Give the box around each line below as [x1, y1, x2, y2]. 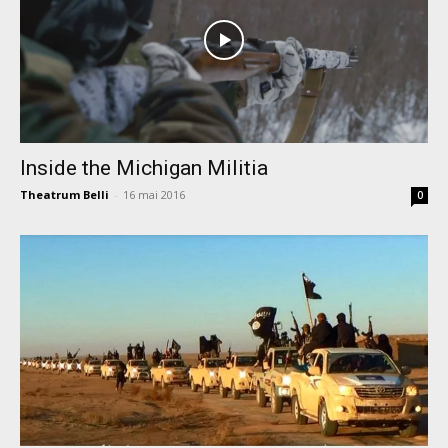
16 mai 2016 [123, 186, 185, 202]
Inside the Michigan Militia [20, 155, 268, 180]
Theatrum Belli [20, 186, 109, 202]
